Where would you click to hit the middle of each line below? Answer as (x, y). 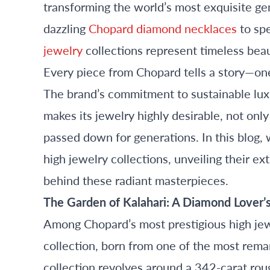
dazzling (64, 28)
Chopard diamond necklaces (161, 28)
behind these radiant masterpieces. (136, 180)
